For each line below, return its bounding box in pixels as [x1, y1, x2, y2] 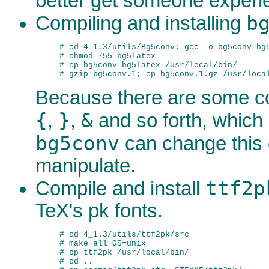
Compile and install [35, 177, 205, 199]
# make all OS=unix [59, 239, 146, 249]
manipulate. [35, 154, 136, 177]
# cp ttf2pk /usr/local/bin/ [59, 248, 189, 258]
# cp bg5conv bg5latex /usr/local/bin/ [59, 61, 237, 70]
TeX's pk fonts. [35, 199, 163, 222]
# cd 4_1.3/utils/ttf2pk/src [59, 230, 189, 240]
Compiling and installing [35, 13, 246, 35]
